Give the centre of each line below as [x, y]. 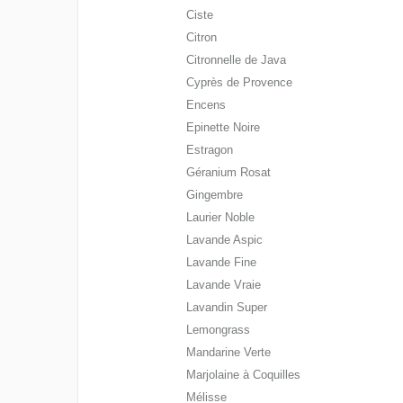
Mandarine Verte [229, 352]
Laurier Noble [221, 217]
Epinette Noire [224, 127]
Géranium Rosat [229, 172]
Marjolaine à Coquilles [244, 375]
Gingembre [215, 195]
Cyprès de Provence [240, 82]
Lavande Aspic [225, 240]
